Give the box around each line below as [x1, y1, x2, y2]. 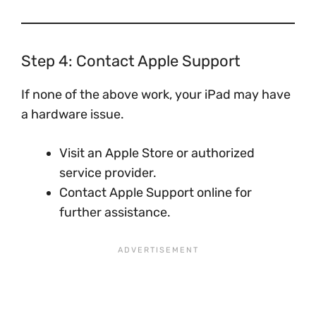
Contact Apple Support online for [59, 185, 252, 200]
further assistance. [59, 205, 171, 220]
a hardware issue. [21, 107, 124, 122]
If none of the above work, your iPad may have [21, 87, 291, 102]
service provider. [59, 165, 157, 181]
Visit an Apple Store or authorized [59, 145, 255, 161]
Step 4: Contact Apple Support [21, 51, 241, 71]
